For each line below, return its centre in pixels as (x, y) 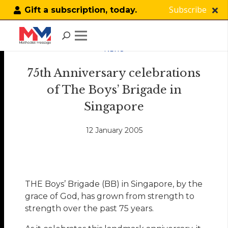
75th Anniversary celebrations (114, 73)
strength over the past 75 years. (90, 209)
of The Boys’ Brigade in (114, 90)
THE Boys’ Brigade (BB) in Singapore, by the (114, 184)
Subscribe (188, 9)
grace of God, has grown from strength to (110, 196)
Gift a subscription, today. (80, 10)
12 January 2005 (114, 131)
